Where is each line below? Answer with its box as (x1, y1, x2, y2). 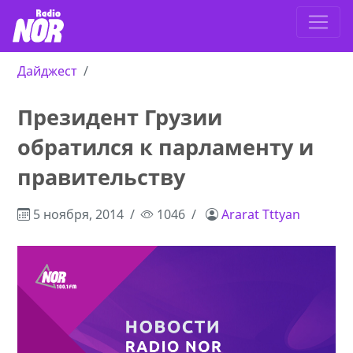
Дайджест (17, 62, 78, 80)
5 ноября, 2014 (30, 206, 124, 224)
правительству (17, 162, 186, 192)
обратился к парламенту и (17, 132, 314, 162)
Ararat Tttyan (221, 206, 301, 224)
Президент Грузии (17, 102, 223, 132)
